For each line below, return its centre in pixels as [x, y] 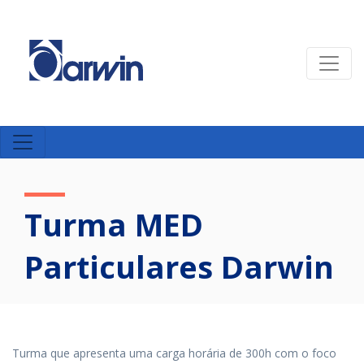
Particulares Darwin [179, 266]
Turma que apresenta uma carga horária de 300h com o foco [174, 353]
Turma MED [114, 224]
